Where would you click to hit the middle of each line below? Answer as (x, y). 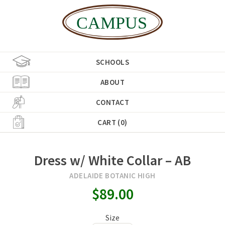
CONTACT (113, 102)
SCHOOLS (113, 62)
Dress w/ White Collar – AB (113, 160)
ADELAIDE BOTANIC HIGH (113, 175)
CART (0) (113, 122)
